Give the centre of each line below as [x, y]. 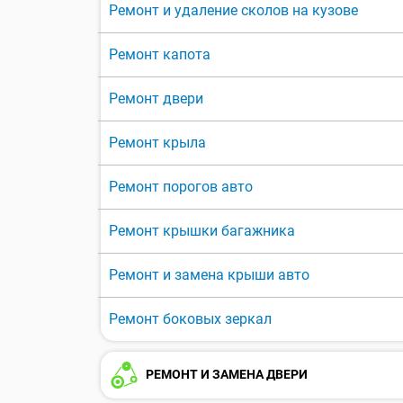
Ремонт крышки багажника [202, 231]
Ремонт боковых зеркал [190, 319]
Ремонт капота [160, 55]
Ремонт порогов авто [181, 187]
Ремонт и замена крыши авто [209, 275]
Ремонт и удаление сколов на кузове [233, 11]
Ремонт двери [156, 99]
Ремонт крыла [157, 143]
